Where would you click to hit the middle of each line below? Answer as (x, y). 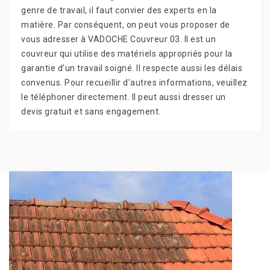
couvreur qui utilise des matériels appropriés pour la (127, 54)
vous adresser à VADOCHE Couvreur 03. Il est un (118, 39)
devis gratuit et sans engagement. (91, 112)
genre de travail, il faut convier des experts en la (119, 11)
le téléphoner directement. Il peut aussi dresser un (124, 97)
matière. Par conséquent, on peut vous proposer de (126, 25)
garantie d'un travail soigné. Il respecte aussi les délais (132, 68)
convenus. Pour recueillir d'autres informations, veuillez (134, 83)
